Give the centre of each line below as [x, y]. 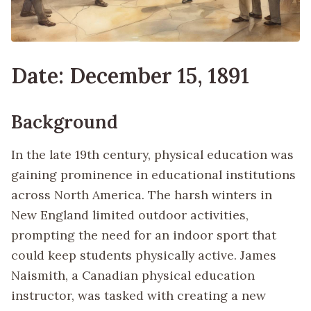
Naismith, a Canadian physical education [133, 275]
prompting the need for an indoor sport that [144, 235]
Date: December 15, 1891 [130, 76]
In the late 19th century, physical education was [152, 154]
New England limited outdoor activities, [130, 215]
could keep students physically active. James [144, 255]
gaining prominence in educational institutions [153, 175]
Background [65, 122]
